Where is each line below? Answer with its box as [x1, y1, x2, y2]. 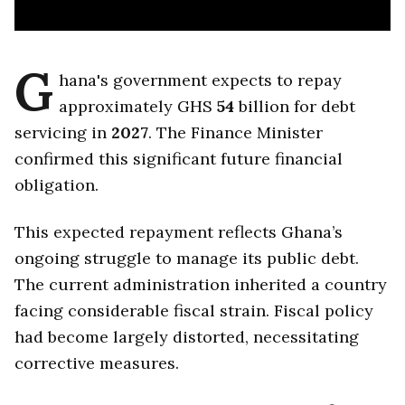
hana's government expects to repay [58, 70, 342, 90]
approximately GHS [58, 96, 217, 117]
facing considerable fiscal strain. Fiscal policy [14, 300, 373, 322]
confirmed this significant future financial [14, 148, 343, 169]
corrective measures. [14, 353, 179, 374]
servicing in [14, 122, 111, 143]
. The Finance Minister [148, 122, 323, 143]
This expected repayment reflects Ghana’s [14, 221, 343, 243]
